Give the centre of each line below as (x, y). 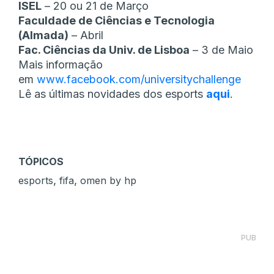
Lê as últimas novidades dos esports (112, 94)
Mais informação (61, 65)
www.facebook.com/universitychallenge (139, 80)
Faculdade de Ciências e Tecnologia (117, 21)
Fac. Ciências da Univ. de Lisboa (104, 50)
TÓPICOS (41, 162)
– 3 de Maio (221, 50)
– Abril (86, 35)
